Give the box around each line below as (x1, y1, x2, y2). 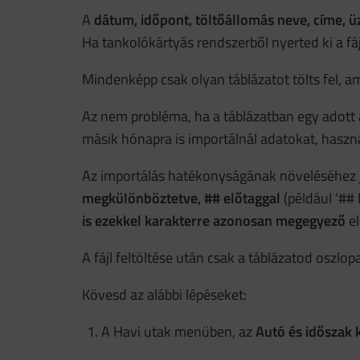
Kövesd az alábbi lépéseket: (82, 284, 247, 305)
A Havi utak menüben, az (100, 321, 256, 342)
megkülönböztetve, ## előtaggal (82, 187, 280, 209)
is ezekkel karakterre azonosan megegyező (82, 210, 346, 231)
